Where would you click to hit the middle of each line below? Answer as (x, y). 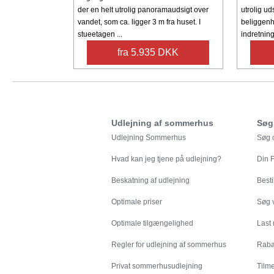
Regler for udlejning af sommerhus (169, 245)
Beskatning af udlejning (150, 181)
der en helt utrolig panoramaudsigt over (143, 10)
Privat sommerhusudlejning (157, 266)
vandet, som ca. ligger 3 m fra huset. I (139, 22)
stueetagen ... (100, 35)
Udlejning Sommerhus (149, 138)
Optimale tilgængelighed (152, 224)
